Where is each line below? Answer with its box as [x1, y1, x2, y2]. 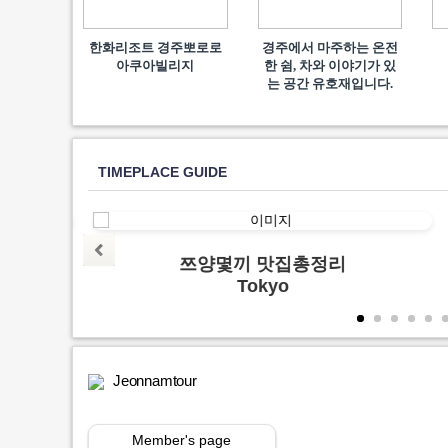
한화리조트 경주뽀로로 [88, 40, 222, 55]
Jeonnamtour [113, 372, 197, 389]
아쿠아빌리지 [116, 58, 195, 73]
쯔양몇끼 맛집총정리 [179, 254, 347, 274]
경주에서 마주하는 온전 [261, 40, 398, 55]
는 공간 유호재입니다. [266, 76, 393, 91]
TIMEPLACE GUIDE [98, 164, 227, 180]
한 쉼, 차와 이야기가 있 [263, 58, 396, 73]
